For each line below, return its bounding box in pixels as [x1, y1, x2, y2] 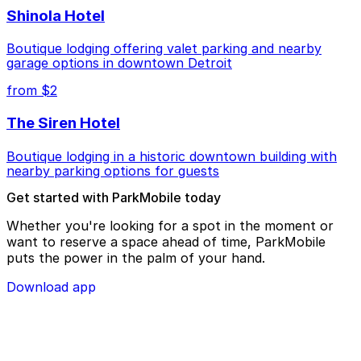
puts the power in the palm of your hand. [6, 249, 265, 266]
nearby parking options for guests [6, 162, 219, 179]
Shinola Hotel [6, 6, 105, 25]
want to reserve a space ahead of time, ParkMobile [6, 233, 326, 250]
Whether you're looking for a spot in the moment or [6, 217, 334, 234]
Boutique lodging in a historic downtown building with [6, 147, 337, 164]
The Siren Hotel [6, 114, 120, 133]
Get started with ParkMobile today [6, 189, 221, 205]
